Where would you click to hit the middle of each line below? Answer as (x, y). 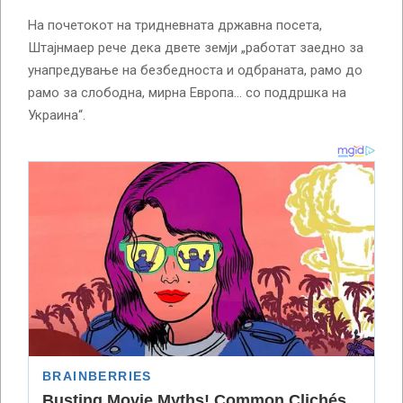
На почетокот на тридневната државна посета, (175, 25)
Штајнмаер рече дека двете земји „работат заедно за (196, 47)
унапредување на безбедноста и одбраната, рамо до (195, 70)
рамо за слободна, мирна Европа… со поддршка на (187, 92)
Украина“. (57, 115)
